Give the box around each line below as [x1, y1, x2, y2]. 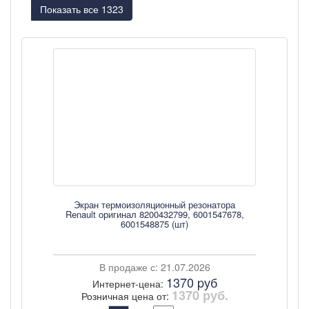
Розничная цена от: [81, 289, 172, 303]
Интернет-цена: [92, 277, 166, 290]
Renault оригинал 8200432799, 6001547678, [65, 208, 244, 221]
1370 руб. [171, 286, 228, 304]
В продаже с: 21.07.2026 [99, 260, 210, 274]
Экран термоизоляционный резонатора [74, 198, 235, 211]
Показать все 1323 [40, 2, 123, 16]
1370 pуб [166, 273, 217, 291]
